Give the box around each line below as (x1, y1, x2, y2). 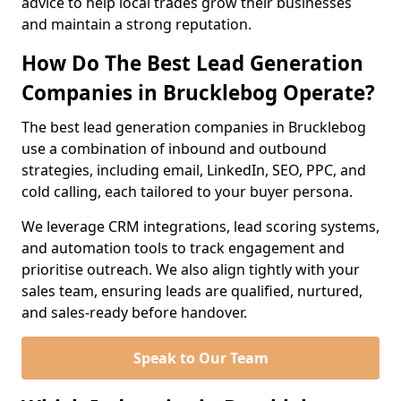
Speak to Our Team (132, 348, 269, 368)
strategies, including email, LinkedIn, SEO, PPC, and (21, 160, 366, 180)
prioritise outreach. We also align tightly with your (21, 260, 360, 279)
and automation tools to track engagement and (21, 238, 345, 258)
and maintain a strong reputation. (21, 14, 252, 34)
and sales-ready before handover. (21, 303, 247, 322)
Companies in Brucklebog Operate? (21, 79, 375, 107)
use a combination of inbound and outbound (21, 139, 327, 158)
